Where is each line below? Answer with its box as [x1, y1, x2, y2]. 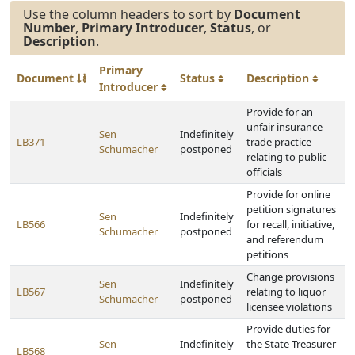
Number [23, 19, 75, 36]
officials [246, 165, 282, 179]
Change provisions [246, 269, 334, 284]
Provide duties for [246, 322, 330, 336]
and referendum [246, 232, 323, 246]
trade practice [246, 135, 311, 149]
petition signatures [246, 202, 336, 216]
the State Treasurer [246, 337, 336, 351]
